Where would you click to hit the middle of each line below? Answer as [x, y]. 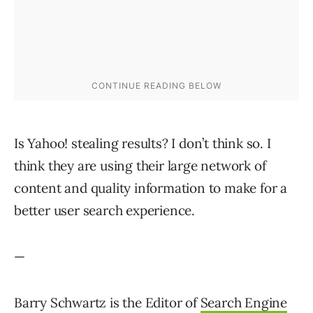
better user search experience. [105, 210]
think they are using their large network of [140, 166]
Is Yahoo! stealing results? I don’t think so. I [143, 143]
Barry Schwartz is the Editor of [107, 303]
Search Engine [244, 303]
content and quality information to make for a [151, 188]
